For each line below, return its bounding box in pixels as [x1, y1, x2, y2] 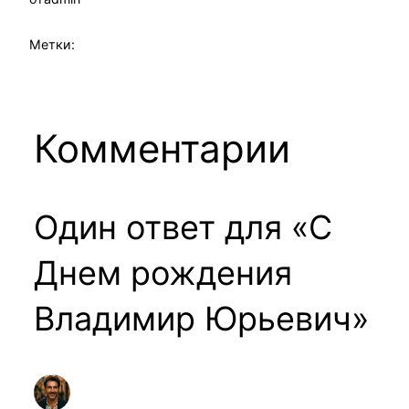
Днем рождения [33, 253, 292, 294]
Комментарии [33, 125, 290, 173]
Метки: [29, 37, 75, 53]
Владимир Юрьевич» [33, 299, 369, 340]
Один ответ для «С [33, 207, 332, 248]
